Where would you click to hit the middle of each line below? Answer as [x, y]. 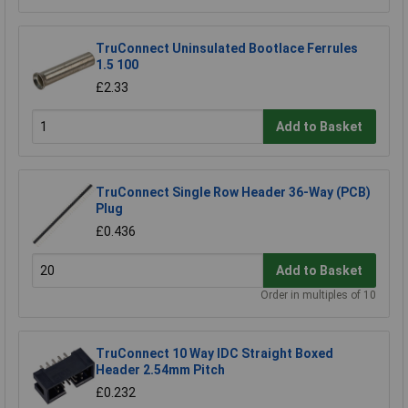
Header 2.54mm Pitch [160, 370]
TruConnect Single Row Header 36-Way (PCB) [233, 193]
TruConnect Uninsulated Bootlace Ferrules [227, 49]
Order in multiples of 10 [318, 296]
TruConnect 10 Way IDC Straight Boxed [214, 354]
